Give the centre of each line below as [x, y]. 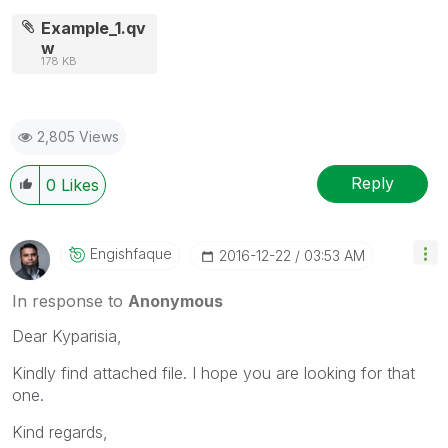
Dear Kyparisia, [67, 335]
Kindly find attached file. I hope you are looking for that [213, 372]
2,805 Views [78, 136]
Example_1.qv [94, 27]
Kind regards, [60, 431]
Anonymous [175, 300]
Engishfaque [131, 253]
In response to [70, 300]
